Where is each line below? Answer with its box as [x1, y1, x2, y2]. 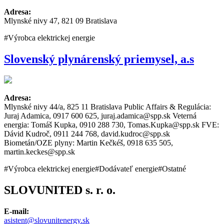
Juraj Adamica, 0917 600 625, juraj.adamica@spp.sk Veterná [4, 111, 196, 120]
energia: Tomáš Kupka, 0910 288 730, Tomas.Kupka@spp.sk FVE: [4, 120, 219, 129]
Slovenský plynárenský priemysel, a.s [4, 52, 194, 65]
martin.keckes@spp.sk [4, 147, 75, 156]
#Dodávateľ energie [95, 164, 158, 173]
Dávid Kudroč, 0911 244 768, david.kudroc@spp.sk [4, 129, 170, 138]
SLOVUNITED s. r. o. [4, 183, 115, 197]
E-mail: [4, 207, 29, 216]
